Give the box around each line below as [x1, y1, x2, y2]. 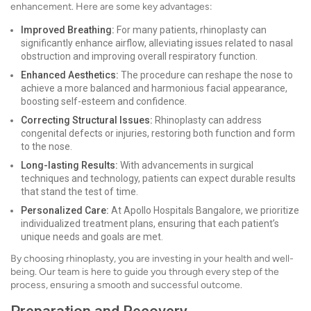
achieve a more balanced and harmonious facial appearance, [21, 83, 287, 94]
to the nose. [21, 141, 72, 152]
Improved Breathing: [21, 24, 115, 35]
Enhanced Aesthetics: [21, 69, 119, 81]
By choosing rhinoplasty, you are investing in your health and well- [10, 253, 294, 264]
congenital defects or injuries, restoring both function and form [21, 128, 295, 139]
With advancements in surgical [118, 160, 253, 171]
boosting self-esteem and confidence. [21, 96, 187, 107]
